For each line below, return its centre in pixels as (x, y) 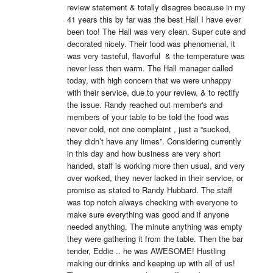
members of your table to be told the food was (148, 117)
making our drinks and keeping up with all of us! (151, 263)
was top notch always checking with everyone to (152, 202)
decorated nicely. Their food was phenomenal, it (151, 44)
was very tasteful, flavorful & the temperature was (156, 56)
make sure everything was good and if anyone (148, 214)
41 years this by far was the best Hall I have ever (154, 19)
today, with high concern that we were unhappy (149, 80)
